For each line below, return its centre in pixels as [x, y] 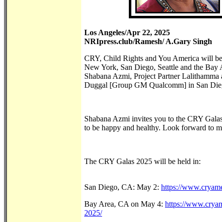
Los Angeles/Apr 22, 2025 [127, 32]
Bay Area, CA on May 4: [125, 204]
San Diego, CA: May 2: [123, 187]
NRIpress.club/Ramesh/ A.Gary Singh [148, 41]
